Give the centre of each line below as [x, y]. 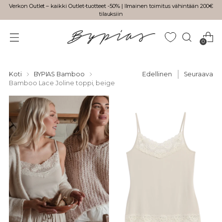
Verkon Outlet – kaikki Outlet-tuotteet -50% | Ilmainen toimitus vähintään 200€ [111, 6]
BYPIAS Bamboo [59, 74]
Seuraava [198, 74]
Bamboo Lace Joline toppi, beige [62, 83]
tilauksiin [111, 14]
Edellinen [157, 74]
